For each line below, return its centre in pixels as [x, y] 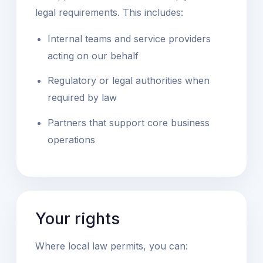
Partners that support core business [128, 122]
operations [71, 139]
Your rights [77, 218]
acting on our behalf [93, 55]
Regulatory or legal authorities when [128, 81]
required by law [82, 98]
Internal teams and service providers [129, 38]
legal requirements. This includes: [109, 12]
